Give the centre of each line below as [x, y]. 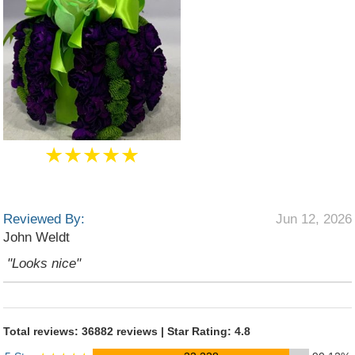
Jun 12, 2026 [314, 219]
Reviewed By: [44, 219]
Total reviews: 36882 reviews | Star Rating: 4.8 [127, 331]
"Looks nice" [44, 263]
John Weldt [36, 237]
